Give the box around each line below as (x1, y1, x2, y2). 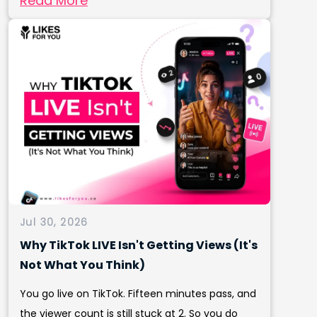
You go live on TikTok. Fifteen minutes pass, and (20, 286, 256, 301)
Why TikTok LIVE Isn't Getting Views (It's (20, 236, 258, 253)
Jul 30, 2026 (20, 214, 88, 229)
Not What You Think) (20, 256, 145, 273)
